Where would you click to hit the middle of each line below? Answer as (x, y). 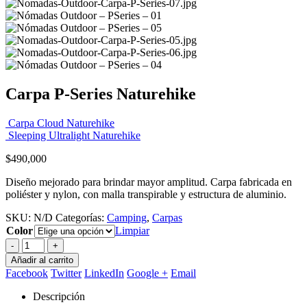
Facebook (27, 273)
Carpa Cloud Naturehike (61, 123)
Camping (127, 217)
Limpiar (132, 230)
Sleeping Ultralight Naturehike (74, 135)
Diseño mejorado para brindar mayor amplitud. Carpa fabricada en (149, 182)
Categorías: (81, 217)
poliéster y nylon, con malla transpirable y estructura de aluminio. (146, 194)
